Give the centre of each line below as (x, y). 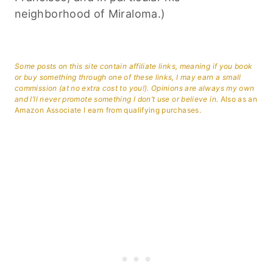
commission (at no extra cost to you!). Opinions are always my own (135, 88)
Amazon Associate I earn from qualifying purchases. (108, 110)
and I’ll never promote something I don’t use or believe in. (117, 99)
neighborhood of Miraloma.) (90, 13)
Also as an (238, 99)
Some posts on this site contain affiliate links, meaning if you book (134, 66)
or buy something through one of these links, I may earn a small (128, 77)
